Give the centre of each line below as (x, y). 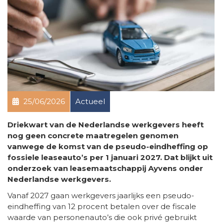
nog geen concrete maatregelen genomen (93, 136)
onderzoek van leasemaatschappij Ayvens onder (105, 168)
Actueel (90, 102)
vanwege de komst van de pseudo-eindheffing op (108, 147)
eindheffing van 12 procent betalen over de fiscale (102, 207)
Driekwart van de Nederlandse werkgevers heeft (106, 125)
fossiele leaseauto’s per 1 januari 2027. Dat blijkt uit (110, 158)
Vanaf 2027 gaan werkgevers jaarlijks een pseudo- (101, 196)
